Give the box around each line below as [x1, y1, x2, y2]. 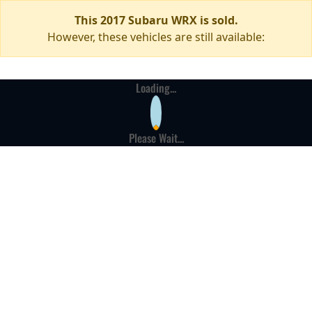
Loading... [136, 79, 176, 96]
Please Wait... [128, 130, 184, 146]
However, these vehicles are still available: [47, 29, 265, 45]
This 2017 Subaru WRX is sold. [74, 13, 238, 28]
